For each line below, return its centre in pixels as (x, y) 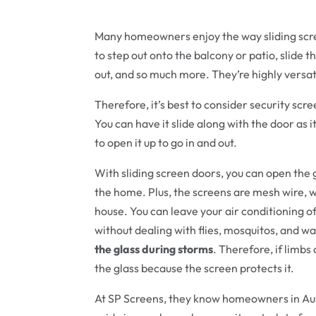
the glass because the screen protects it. (195, 268)
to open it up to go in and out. (166, 142)
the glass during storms (154, 249)
